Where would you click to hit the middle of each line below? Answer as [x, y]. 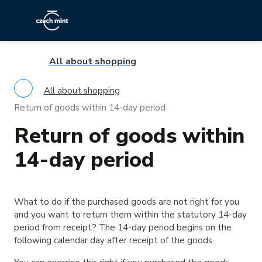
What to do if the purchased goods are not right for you [127, 202]
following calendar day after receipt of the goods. [114, 240]
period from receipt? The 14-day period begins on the [123, 227]
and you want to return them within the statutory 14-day [130, 215]
